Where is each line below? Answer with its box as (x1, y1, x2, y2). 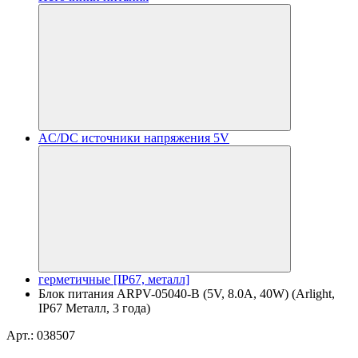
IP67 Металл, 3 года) (38, 301, 150, 315)
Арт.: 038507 (6, 328, 75, 342)
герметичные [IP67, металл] (38, 272, 189, 286)
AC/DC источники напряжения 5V (38, 131, 229, 145)
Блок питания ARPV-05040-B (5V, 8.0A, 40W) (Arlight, (38, 287, 335, 300)
